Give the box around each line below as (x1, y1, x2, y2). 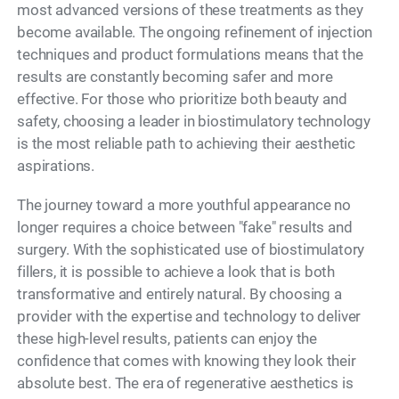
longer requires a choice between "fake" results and (17, 218, 353, 237)
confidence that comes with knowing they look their (17, 352, 356, 370)
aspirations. (17, 157, 95, 175)
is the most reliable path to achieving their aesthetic (17, 134, 356, 153)
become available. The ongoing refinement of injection (17, 23, 373, 42)
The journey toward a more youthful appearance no (17, 196, 352, 215)
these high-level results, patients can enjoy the (17, 330, 318, 348)
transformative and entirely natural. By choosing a (17, 285, 342, 304)
